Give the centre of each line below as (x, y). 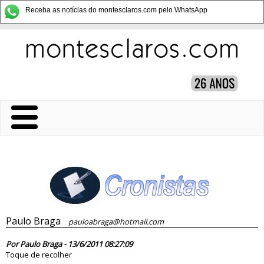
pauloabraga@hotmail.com (113, 222)
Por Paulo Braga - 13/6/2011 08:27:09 (69, 244)
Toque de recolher (39, 255)
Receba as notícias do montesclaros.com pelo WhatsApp (116, 10)
